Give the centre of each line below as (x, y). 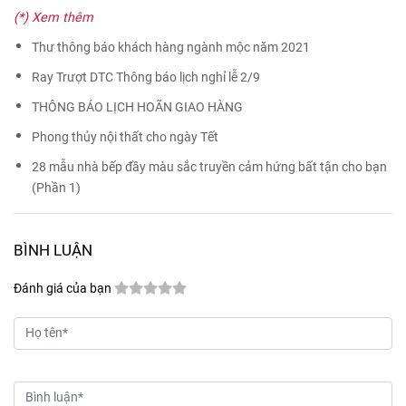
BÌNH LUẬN (53, 251)
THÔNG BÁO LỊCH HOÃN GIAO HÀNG (137, 108)
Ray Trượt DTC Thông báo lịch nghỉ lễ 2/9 (146, 78)
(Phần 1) (56, 188)
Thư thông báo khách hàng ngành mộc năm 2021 (171, 48)
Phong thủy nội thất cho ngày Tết (125, 138)
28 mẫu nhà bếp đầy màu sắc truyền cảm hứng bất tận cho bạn (209, 168)
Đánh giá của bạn (63, 289)
